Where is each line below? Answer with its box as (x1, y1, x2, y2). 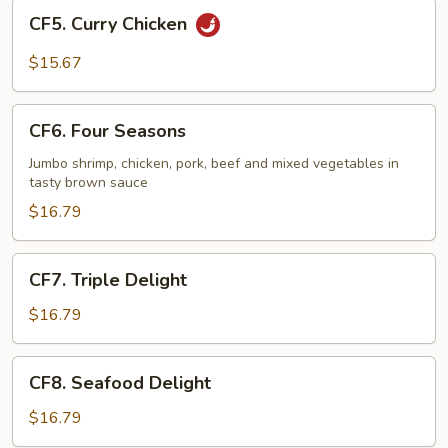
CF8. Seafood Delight (29, 371, 211, 395)
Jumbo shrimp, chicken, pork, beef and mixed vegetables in (29, 154, 399, 173)
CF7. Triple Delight (29, 268, 187, 292)
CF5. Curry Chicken (29, 12, 192, 37)
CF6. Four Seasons (29, 119, 186, 143)
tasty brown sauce (29, 173, 148, 192)
